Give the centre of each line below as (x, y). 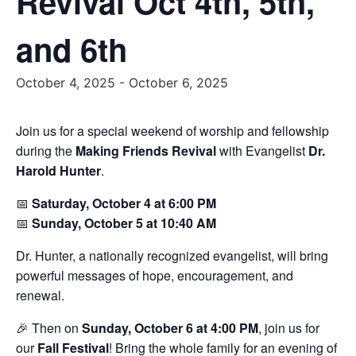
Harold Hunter (58, 170)
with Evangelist (262, 151)
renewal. (40, 295)
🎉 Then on (49, 328)
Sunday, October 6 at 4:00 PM (170, 328)
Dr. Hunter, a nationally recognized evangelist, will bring (172, 255)
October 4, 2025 (66, 83)
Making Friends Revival (146, 151)
